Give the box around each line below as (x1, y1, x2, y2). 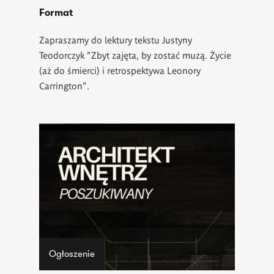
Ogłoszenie (48, 248, 95, 259)
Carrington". (39, 79, 89, 91)
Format (39, 7, 73, 18)
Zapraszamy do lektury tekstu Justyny (39, 33, 192, 45)
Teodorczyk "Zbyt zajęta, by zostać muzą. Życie (39, 48, 231, 61)
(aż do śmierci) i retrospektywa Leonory (39, 64, 201, 76)
